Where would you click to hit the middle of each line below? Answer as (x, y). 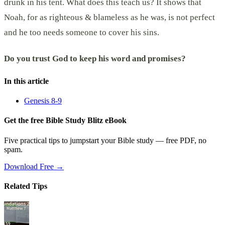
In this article (26, 81)
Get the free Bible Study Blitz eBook (65, 121)
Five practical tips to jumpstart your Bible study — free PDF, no (105, 140)
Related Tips (26, 186)
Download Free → (34, 166)
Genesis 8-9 (43, 101)
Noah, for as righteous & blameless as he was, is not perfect (109, 17)
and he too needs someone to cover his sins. (82, 32)
